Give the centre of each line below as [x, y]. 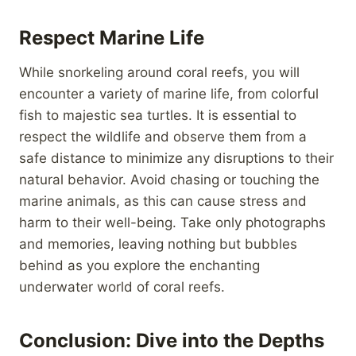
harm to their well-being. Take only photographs [172, 222]
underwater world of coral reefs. [122, 286]
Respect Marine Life [112, 37]
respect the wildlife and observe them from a [163, 136]
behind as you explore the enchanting [139, 265]
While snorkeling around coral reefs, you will [159, 72]
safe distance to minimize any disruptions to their [176, 158]
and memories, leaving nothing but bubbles [158, 244]
